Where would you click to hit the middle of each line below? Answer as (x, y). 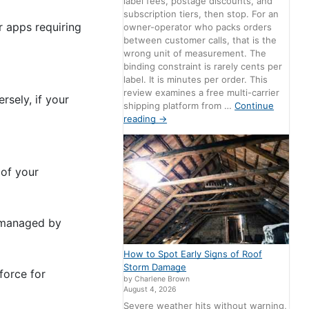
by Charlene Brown (157, 279)
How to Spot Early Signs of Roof (193, 254)
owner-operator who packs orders (198, 27)
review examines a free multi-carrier (202, 93)
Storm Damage (155, 267)
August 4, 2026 (150, 290)
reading (141, 119)
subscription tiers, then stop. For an (201, 14)
